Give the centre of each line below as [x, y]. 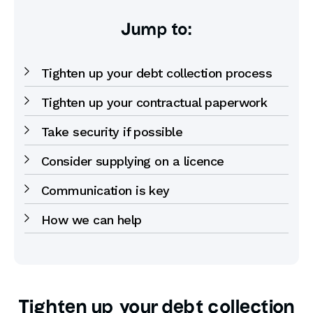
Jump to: [156, 30]
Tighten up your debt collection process [157, 73]
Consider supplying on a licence [133, 161]
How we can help [92, 220]
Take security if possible [112, 132]
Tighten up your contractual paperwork [154, 102]
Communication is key [105, 190]
